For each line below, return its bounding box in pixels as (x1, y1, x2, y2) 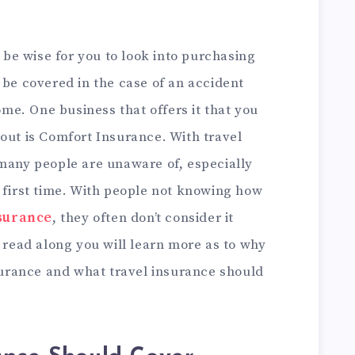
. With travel (162, 128, 242, 146)
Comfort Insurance (39, 128, 162, 146)
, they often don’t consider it (52, 209, 235, 227)
